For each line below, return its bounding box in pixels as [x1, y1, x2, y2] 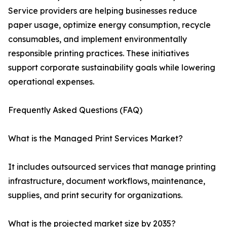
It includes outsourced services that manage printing [8, 162, 216, 172]
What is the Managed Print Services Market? [8, 133, 183, 144]
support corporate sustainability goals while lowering [8, 62, 215, 73]
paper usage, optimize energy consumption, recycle [8, 20, 211, 30]
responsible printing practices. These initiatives [8, 48, 189, 59]
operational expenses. [8, 77, 94, 87]
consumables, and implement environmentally [8, 34, 187, 45]
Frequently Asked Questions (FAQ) [8, 105, 142, 116]
